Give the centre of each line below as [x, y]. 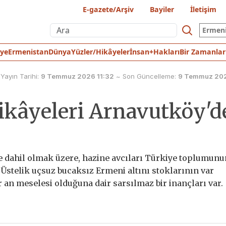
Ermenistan [28, 52]
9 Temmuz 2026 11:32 [77, 76]
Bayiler [162, 9]
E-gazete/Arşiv [108, 9]
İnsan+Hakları [154, 52]
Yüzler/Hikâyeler [100, 52]
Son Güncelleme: [150, 76]
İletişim [203, 9]
